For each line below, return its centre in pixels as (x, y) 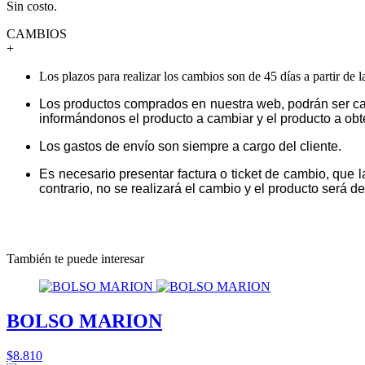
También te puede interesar (75, 258)
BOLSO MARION (84, 321)
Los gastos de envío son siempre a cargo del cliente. (190, 146)
